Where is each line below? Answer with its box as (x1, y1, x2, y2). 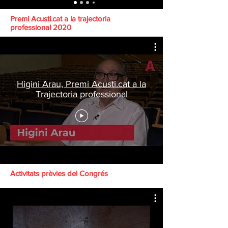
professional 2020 (10, 23, 71, 32)
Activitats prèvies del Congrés (10, 169, 108, 178)
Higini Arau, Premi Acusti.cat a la (17, 78, 146, 89)
